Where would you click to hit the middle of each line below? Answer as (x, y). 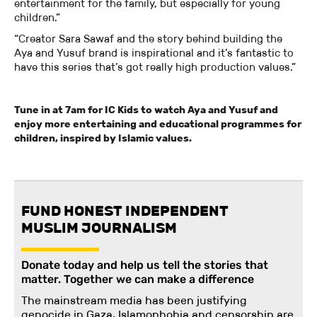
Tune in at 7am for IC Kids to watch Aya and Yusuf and (146, 110)
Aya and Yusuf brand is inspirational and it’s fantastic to (154, 53)
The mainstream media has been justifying (134, 301)
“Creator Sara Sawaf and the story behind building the (148, 39)
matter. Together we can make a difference (138, 279)
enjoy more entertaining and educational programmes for (158, 124)
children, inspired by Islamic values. (103, 138)
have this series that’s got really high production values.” (155, 67)
